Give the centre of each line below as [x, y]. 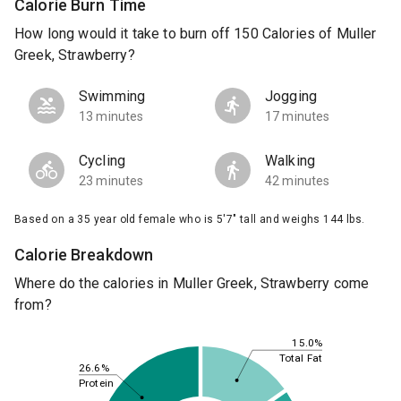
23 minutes [111, 181]
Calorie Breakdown [84, 255]
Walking [290, 161]
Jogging [291, 97]
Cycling [102, 161]
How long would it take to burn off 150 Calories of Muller [196, 34]
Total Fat [300, 358]
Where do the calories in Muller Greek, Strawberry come [192, 284]
